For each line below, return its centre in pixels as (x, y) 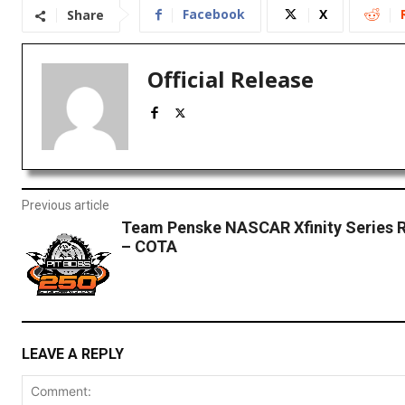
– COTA (149, 247)
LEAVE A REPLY (73, 353)
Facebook (214, 14)
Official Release (231, 80)
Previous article (66, 206)
